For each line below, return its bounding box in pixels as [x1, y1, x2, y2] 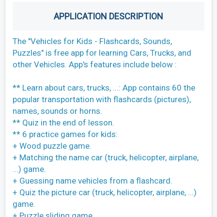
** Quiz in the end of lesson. [13, 117, 114, 127]
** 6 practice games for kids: [13, 129, 118, 139]
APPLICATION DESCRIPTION [54, 11, 163, 21]
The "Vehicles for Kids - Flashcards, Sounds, [13, 36, 172, 46]
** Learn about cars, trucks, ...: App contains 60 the [13, 82, 195, 93]
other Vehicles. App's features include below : [13, 59, 177, 69]
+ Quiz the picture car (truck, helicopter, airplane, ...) [13, 187, 197, 197]
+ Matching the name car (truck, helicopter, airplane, [13, 152, 199, 162]
